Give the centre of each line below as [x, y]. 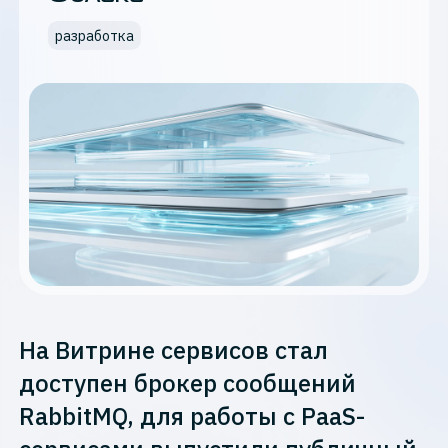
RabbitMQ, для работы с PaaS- [192, 416]
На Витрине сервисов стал [174, 350]
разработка [94, 35]
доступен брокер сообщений [188, 383]
